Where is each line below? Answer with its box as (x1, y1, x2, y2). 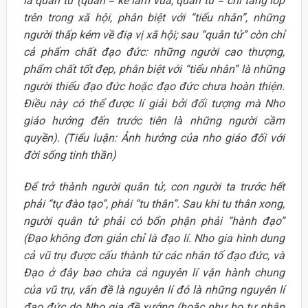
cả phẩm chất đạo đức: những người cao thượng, (23, 45, 285, 59)
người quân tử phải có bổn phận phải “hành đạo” (23, 214, 285, 228)
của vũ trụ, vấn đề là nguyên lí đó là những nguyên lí (23, 283, 285, 297)
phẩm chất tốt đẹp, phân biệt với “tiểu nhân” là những (23, 63, 285, 76)
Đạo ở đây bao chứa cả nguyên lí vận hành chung (23, 266, 285, 280)
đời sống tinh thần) (23, 148, 116, 162)
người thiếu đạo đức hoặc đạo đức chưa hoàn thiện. (23, 80, 285, 93)
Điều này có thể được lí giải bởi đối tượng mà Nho (23, 97, 285, 111)
